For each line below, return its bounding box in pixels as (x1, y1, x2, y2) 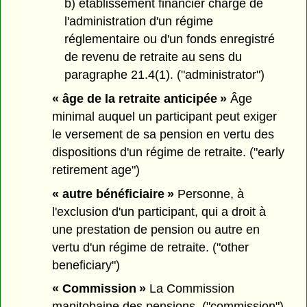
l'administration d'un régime (64, 14, 213, 28)
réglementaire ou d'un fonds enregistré (64, 32, 275, 46)
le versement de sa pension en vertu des (52, 127, 275, 141)
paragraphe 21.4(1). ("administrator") (64, 67, 265, 82)
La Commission (146, 282, 235, 296)
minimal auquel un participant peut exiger (52, 109, 278, 123)
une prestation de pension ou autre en (52, 222, 260, 236)
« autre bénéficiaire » (52, 186, 175, 201)
